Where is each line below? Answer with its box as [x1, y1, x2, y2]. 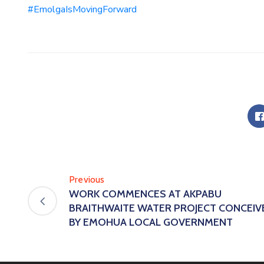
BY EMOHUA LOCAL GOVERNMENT [69, 216, 233, 229]
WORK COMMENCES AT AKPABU [69, 187, 222, 201]
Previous [69, 174, 105, 186]
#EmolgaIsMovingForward [28, 3, 137, 16]
